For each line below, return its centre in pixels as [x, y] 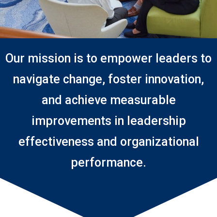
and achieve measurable [108, 100]
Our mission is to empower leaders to [108, 58]
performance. [108, 163]
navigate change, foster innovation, [108, 79]
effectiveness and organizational [108, 142]
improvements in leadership [108, 121]
